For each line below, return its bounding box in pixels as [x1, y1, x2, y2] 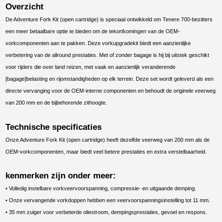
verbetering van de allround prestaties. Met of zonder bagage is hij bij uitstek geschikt [5, 52, 210, 58]
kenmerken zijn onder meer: [5, 171, 116, 180]
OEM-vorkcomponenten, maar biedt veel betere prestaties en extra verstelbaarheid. [5, 148, 207, 155]
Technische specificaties [5, 122, 102, 131]
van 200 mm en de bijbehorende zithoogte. [5, 100, 108, 106]
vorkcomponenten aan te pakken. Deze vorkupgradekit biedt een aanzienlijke [5, 40, 191, 47]
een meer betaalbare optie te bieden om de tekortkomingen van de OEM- [5, 28, 180, 35]
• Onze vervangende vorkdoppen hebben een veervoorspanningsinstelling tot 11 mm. [5, 197, 211, 204]
